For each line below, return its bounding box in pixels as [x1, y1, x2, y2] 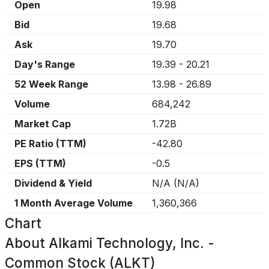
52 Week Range [14, 78, 88, 90]
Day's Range [14, 58, 75, 70]
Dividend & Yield [14, 177, 92, 189]
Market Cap [14, 118, 71, 130]
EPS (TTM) [14, 157, 66, 169]
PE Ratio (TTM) [14, 138, 86, 150]
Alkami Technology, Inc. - [49, 235, 214, 251]
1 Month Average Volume [14, 197, 133, 209]
